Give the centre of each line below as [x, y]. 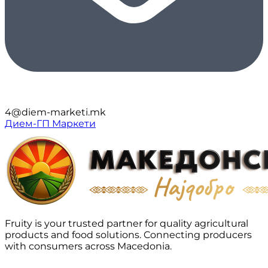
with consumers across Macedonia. [88, 246]
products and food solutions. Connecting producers [128, 235]
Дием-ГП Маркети [50, 124]
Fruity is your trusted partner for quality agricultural [127, 223]
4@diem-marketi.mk [55, 112]
